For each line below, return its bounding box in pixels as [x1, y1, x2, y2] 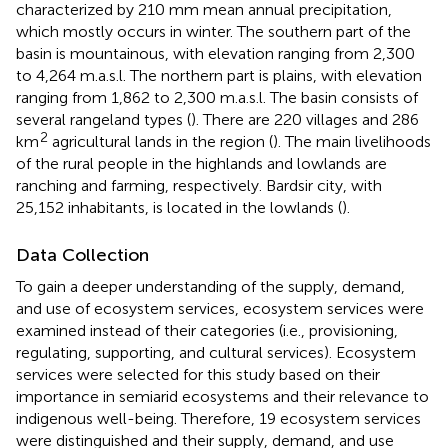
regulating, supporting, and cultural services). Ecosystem [16, 342, 416, 362]
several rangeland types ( [16, 109, 191, 129]
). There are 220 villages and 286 [191, 109, 419, 129]
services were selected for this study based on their [16, 364, 380, 384]
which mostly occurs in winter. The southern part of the [16, 21, 411, 41]
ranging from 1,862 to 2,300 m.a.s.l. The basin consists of [16, 87, 418, 107]
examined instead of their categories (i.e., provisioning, [16, 320, 398, 340]
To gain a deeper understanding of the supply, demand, [16, 276, 405, 296]
